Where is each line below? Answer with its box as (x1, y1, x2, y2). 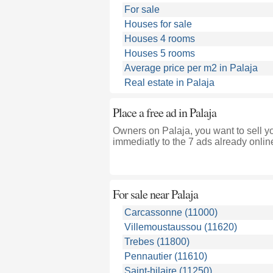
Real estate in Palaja (124, 77, 214, 88)
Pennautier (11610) (124, 251, 207, 261)
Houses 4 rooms (124, 34, 195, 44)
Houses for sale (124, 19, 192, 29)
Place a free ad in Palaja (112, 104, 216, 121)
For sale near (112, 186, 171, 202)
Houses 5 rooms (124, 48, 195, 58)
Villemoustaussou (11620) (124, 222, 237, 232)
